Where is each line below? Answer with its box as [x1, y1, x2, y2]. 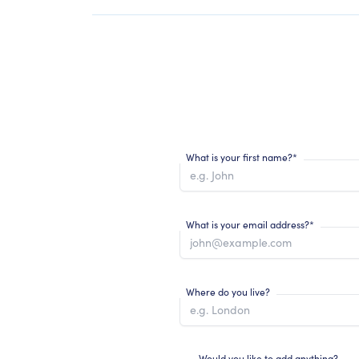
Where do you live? [185, 284, 270, 298]
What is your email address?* [185, 217, 314, 231]
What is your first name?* [185, 150, 297, 163]
